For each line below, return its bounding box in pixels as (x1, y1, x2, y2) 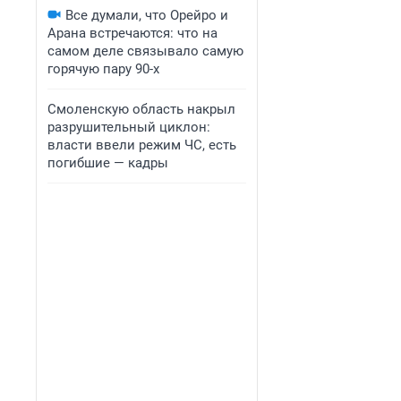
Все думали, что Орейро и (65, 7, 228, 23)
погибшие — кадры (47, 155, 168, 171)
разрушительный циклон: (47, 119, 210, 135)
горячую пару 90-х (47, 61, 159, 77)
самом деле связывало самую (47, 43, 243, 59)
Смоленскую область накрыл (47, 101, 235, 117)
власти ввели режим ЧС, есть (47, 137, 236, 153)
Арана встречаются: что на (47, 25, 218, 41)
